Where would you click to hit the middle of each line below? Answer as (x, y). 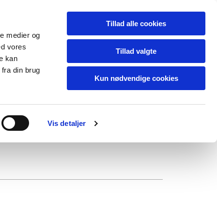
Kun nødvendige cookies (136, 78)
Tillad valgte (136, 51)
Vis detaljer (67, 123)
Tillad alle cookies (136, 23)
